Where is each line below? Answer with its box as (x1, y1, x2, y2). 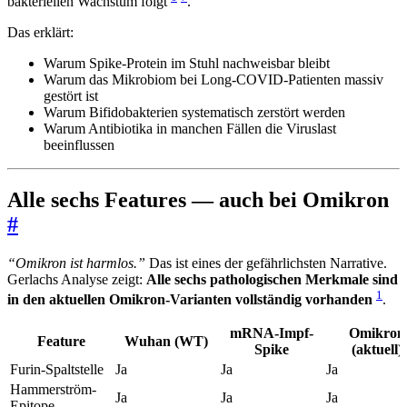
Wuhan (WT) (124, 333, 208, 350)
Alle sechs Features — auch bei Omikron (7, 188, 389, 213)
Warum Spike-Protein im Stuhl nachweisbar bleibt (44, 55, 330, 72)
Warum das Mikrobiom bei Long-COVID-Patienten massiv (44, 72, 383, 88)
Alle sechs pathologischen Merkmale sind (146, 271, 398, 287)
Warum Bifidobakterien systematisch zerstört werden (44, 104, 345, 121)
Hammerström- (10, 382, 96, 398)
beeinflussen (44, 137, 114, 154)
